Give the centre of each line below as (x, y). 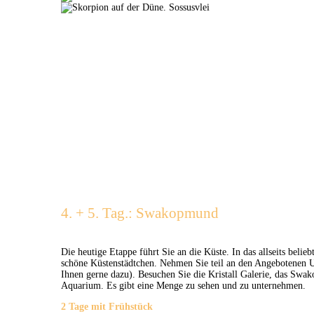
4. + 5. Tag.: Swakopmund (140, 213)
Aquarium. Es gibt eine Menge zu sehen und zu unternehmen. (183, 286)
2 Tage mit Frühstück (107, 307)
